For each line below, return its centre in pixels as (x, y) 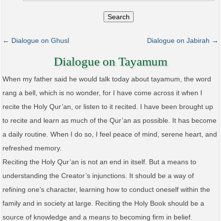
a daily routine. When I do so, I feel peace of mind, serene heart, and (110, 134)
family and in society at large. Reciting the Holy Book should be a (103, 203)
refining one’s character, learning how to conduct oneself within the (106, 189)
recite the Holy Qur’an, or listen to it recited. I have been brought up (108, 106)
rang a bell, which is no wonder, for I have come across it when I (102, 92)
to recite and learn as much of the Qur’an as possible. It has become (110, 120)
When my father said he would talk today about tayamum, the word (107, 79)
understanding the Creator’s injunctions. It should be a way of (98, 175)
